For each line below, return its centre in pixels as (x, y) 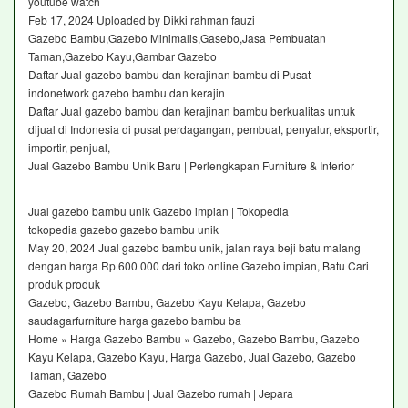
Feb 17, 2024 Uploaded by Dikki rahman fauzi (142, 19)
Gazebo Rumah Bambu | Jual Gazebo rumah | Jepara (162, 393)
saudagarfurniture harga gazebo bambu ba (135, 320)
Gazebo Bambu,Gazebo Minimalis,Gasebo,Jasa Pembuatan (177, 37)
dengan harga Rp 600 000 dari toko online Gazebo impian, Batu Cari (199, 265)
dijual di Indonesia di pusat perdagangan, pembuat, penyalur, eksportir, (204, 128)
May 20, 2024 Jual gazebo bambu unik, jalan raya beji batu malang (194, 247)
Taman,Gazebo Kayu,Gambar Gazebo (124, 56)
